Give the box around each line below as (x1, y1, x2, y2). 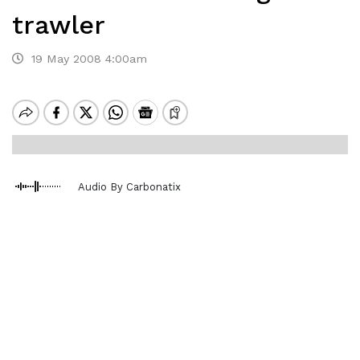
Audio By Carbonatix (78, 180, 181, 193)
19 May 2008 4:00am (23, 52, 147, 65)
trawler (12, 10, 105, 40)
